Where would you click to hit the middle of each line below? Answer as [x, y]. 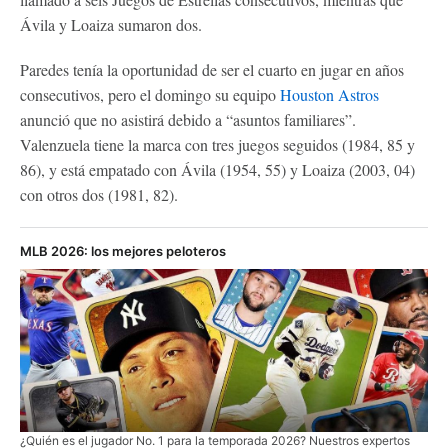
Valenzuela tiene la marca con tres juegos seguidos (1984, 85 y [217, 144]
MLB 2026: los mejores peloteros [123, 250]
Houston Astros [329, 94]
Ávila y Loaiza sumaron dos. [111, 24]
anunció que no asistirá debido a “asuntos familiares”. [188, 119]
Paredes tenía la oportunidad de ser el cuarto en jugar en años [212, 69]
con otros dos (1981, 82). [99, 194]
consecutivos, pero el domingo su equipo [150, 94]
